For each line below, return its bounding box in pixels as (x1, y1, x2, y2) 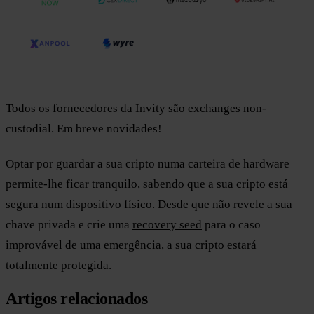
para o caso (202, 218, 261, 232)
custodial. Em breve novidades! (6, 122, 162, 136)
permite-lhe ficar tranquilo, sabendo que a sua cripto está (6, 177, 288, 191)
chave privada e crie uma (6, 218, 132, 232)
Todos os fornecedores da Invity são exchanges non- (6, 102, 266, 116)
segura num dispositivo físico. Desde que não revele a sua (6, 198, 292, 212)
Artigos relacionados (6, 289, 148, 308)
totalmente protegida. (6, 259, 111, 273)
